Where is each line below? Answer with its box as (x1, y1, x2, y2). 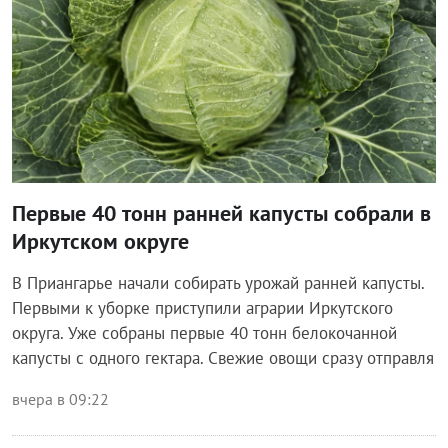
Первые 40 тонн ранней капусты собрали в (12, 198, 431, 227)
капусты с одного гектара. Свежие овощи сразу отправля (12, 346, 434, 369)
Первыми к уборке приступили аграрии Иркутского (12, 296, 393, 319)
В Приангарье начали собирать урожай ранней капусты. (12, 271, 424, 294)
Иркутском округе (12, 226, 189, 255)
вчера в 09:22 (12, 388, 109, 409)
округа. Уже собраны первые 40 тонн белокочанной (12, 321, 397, 344)
